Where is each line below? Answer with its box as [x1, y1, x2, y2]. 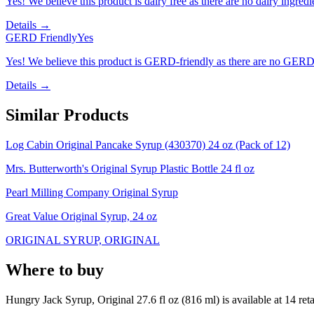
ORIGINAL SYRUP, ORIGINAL [6, 233, 160, 246]
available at [232, 293, 282, 306]
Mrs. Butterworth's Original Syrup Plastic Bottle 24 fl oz [6, 162, 254, 175]
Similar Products [6, 106, 128, 125]
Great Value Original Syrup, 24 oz [6, 210, 157, 222]
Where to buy [6, 260, 104, 279]
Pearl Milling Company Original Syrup [6, 186, 178, 198]
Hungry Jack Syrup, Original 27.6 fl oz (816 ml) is [6, 293, 232, 306]
